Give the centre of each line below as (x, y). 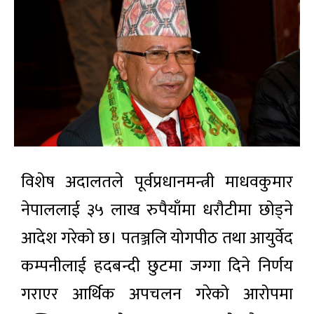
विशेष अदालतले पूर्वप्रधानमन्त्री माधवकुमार (157, 182)
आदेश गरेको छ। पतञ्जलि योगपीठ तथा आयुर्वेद (157, 238)
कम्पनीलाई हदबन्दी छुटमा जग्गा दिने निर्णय (157, 266)
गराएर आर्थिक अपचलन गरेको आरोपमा (157, 294)
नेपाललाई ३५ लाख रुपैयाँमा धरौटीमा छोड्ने (157, 210)
